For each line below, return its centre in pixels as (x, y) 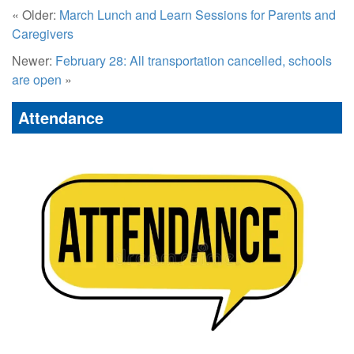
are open (37, 79)
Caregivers (43, 33)
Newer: (34, 60)
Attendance (61, 117)
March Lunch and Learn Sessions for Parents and (198, 14)
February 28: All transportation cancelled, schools (194, 60)
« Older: (36, 14)
